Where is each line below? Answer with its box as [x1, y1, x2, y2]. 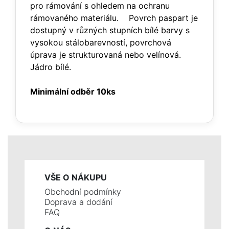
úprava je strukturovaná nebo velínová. [30, 50, 181, 60]
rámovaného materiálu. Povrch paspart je [30, 13, 198, 23]
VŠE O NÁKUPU [44, 172, 107, 182]
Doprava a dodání [44, 197, 112, 207]
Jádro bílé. [30, 62, 71, 72]
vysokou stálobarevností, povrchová [30, 37, 171, 48]
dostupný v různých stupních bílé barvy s [30, 25, 190, 35]
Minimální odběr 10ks [30, 86, 116, 97]
